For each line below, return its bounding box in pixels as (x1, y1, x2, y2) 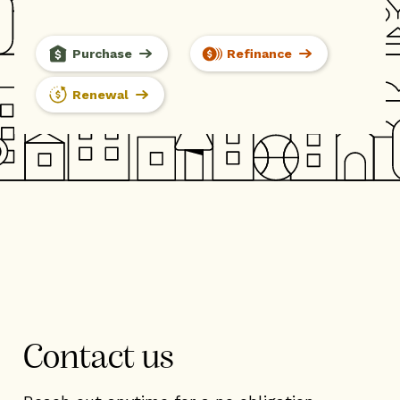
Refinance (227, 46, 292, 61)
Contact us (23, 340, 174, 377)
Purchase (72, 46, 132, 61)
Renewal (72, 87, 129, 102)
